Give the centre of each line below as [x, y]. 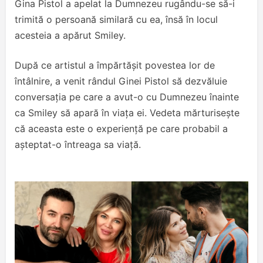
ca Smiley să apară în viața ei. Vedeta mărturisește [127, 113]
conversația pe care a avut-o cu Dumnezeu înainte [127, 97]
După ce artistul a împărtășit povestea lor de [115, 65]
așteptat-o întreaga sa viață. [78, 145]
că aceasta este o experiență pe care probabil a [121, 129]
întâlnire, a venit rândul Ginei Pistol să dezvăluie [121, 81]
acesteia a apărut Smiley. [70, 36]
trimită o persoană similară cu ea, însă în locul [116, 20]
